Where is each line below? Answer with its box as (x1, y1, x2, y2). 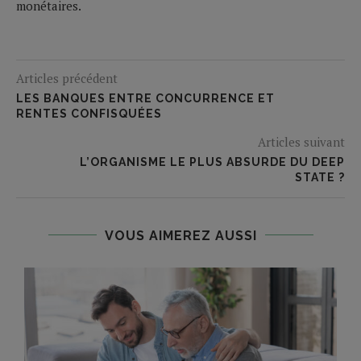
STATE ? (295, 170, 345, 184)
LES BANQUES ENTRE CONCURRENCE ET (16, 91, 275, 105)
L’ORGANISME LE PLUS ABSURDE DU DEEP (80, 155, 345, 168)
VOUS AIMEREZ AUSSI (104, 227, 257, 243)
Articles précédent (16, 69, 118, 86)
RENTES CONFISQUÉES (16, 106, 162, 120)
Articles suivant (258, 133, 345, 150)
